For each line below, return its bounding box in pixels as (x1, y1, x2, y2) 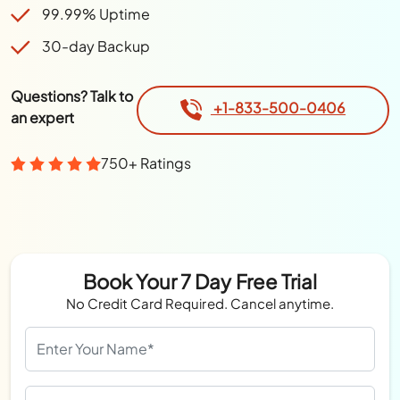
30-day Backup (42, 37, 151, 55)
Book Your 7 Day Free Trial (83, 268, 317, 294)
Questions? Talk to (11, 87, 134, 105)
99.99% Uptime (42, 4, 151, 23)
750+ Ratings (101, 154, 192, 173)
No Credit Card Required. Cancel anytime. (66, 294, 334, 312)
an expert (11, 108, 75, 127)
